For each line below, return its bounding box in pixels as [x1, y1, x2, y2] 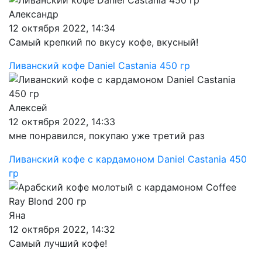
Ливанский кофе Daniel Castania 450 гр [9, 60, 190, 71]
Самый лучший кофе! [9, 237, 107, 249]
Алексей [9, 102, 47, 113]
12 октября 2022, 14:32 [9, 223, 115, 235]
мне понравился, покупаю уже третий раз [9, 130, 205, 142]
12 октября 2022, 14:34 [9, 22, 115, 34]
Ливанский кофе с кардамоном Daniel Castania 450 [9, 153, 247, 165]
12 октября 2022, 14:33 [9, 116, 115, 127]
